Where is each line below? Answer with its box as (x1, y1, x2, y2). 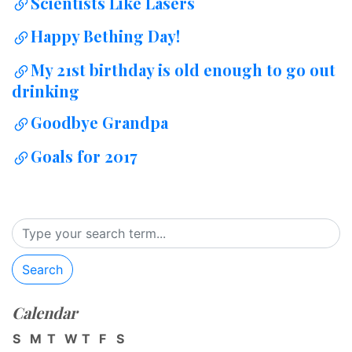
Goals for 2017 (31, 145, 137, 167)
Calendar (12, 301, 77, 323)
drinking (12, 80, 79, 102)
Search (22, 261, 63, 277)
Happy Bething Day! (31, 25, 180, 47)
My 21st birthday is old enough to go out (31, 59, 335, 81)
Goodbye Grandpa (31, 112, 168, 134)
